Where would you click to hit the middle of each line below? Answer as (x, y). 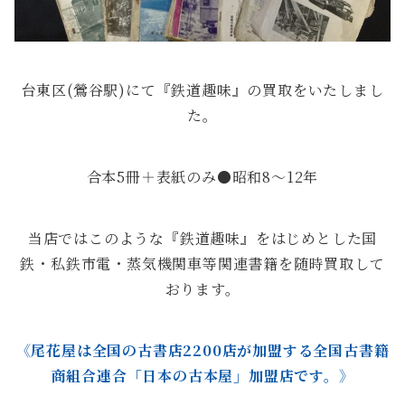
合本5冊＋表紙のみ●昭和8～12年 (202, 176)
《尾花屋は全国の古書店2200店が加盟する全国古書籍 (202, 350)
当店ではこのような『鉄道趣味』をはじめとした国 (202, 238)
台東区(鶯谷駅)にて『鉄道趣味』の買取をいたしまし (202, 89)
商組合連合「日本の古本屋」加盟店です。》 (202, 375)
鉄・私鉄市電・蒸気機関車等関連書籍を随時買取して (202, 263)
